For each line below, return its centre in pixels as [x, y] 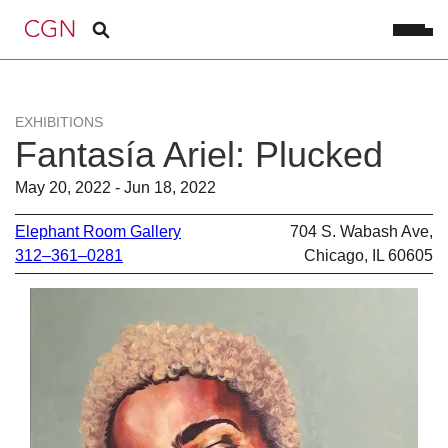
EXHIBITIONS [59, 122]
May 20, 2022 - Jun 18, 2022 [115, 187]
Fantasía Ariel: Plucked [199, 154]
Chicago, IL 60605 [368, 255]
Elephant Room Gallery [98, 231]
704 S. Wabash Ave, [361, 231]
